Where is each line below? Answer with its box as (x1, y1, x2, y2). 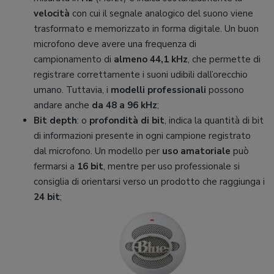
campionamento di (34, 53, 114, 65)
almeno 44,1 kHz (114, 53, 188, 65)
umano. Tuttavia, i (34, 83, 111, 96)
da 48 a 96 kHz (92, 98, 157, 111)
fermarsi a (34, 160, 77, 172)
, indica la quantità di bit (165, 114, 264, 127)
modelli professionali (111, 83, 206, 96)
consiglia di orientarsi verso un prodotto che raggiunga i (34, 175, 265, 188)
